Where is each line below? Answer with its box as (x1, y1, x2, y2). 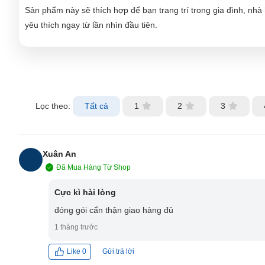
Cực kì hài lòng (54, 187, 116, 197)
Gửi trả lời (102, 247, 134, 256)
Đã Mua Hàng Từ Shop (56, 163, 131, 172)
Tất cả (85, 101, 108, 111)
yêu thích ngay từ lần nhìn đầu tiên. (25, 20, 157, 30)
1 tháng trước (54, 222, 98, 231)
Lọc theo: (35, 101, 70, 111)
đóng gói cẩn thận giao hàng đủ (54, 205, 173, 215)
